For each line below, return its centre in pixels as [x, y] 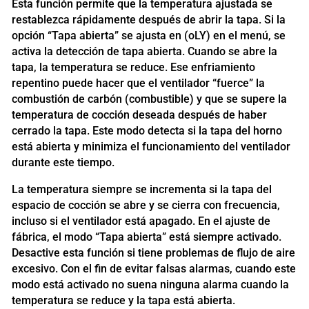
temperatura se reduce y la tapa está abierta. [123, 300]
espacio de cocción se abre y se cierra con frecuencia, [146, 205]
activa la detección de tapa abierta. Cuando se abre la [144, 51]
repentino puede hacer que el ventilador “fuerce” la [138, 83]
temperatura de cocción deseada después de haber [139, 114]
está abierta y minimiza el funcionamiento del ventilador [151, 146]
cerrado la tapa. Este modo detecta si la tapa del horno [147, 130]
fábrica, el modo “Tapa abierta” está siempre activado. [146, 237]
